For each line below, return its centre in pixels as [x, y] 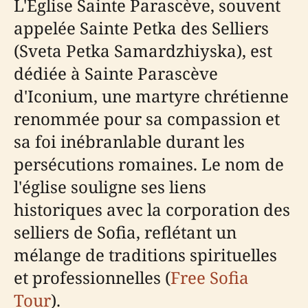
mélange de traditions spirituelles [145, 254]
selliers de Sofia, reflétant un [125, 232]
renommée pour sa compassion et [147, 118]
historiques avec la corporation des [152, 209]
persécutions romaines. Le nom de [149, 164]
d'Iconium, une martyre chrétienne [151, 96]
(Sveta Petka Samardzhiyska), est [143, 50]
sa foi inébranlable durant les [129, 141]
